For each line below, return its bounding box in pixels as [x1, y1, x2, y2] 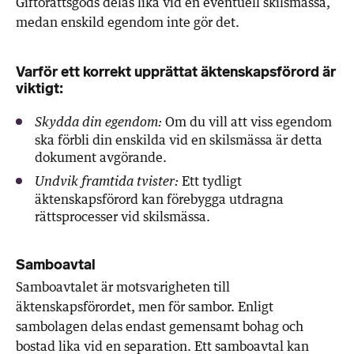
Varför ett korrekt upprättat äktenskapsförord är [16, 62, 336, 81]
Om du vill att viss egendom [162, 113, 332, 130]
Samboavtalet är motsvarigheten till [16, 278, 230, 295]
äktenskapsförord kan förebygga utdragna [35, 190, 284, 207]
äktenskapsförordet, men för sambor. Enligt [16, 298, 273, 314]
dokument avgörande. [35, 149, 167, 165]
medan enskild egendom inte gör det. [16, 13, 239, 30]
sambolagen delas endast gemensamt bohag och [16, 318, 303, 334]
